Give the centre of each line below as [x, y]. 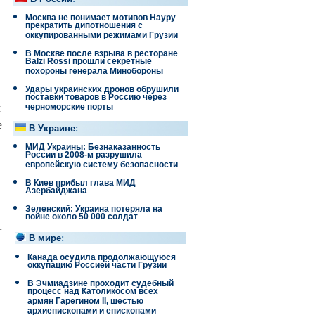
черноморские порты [69, 109]
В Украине [52, 129]
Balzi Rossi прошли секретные [89, 63]
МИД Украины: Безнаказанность [93, 147]
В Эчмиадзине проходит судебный [101, 283]
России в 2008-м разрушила [84, 156]
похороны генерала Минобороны [94, 73]
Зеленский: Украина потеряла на [94, 209]
